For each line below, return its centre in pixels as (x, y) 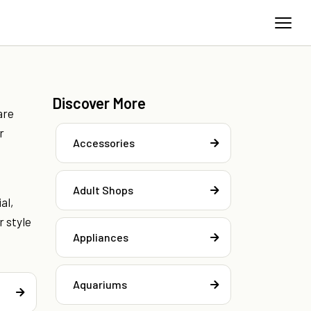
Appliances (101, 237)
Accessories (104, 143)
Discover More (99, 103)
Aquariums (100, 285)
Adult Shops (103, 190)
